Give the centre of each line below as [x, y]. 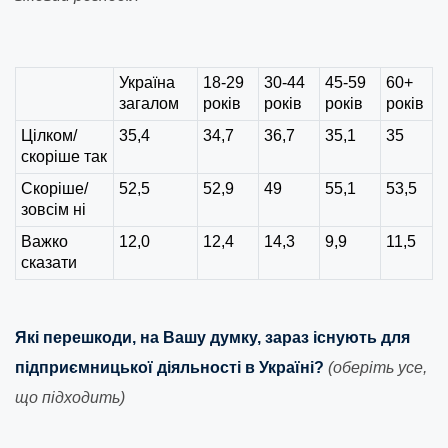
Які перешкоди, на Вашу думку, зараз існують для [212, 338]
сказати [49, 263]
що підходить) [70, 398]
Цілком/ [49, 136]
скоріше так [64, 157]
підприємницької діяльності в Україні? [169, 368]
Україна [147, 83]
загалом [149, 104]
